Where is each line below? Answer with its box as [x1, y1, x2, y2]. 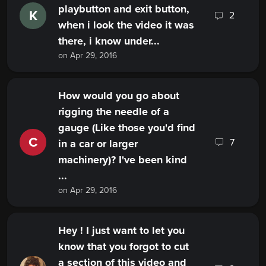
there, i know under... [58, 34, 160, 48]
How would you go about [58, 89, 179, 103]
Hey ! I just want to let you [58, 224, 185, 237]
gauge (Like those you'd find [58, 121, 195, 135]
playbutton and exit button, [58, 2, 189, 16]
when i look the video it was [58, 18, 194, 32]
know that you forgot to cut [58, 240, 189, 254]
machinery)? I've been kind [58, 153, 187, 167]
